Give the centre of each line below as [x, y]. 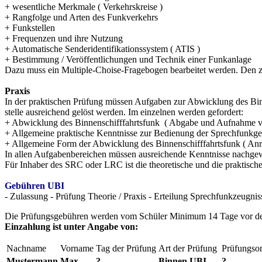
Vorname [77, 249]
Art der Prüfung [189, 249]
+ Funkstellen [30, 28]
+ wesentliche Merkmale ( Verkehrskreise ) [84, 7]
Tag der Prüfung [126, 249]
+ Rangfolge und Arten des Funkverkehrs [81, 18]
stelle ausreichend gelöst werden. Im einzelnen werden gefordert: [124, 112]
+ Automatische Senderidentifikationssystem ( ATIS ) [102, 49]
